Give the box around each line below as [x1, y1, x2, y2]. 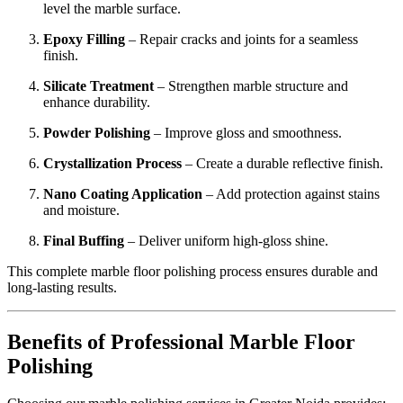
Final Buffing [43, 232, 124, 248]
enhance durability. [43, 94, 150, 110]
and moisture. [43, 201, 120, 218]
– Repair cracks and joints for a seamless [125, 31, 358, 47]
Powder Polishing [43, 124, 150, 140]
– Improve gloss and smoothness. [150, 124, 342, 140]
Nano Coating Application [43, 185, 202, 201]
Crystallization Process [43, 155, 182, 171]
